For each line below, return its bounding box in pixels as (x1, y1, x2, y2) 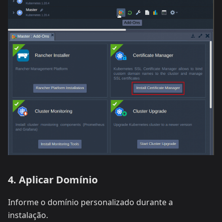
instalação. (8, 210, 48, 221)
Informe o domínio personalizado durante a (8, 197, 173, 208)
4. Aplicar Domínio (8, 173, 98, 187)
